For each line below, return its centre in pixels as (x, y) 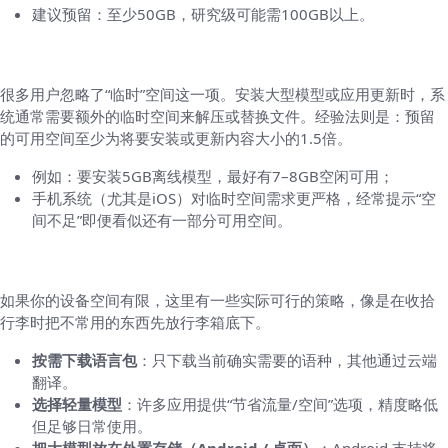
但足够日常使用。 (92, 426)
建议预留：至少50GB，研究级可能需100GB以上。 (203, 14)
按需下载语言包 (84, 360)
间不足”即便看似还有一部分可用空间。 (162, 220)
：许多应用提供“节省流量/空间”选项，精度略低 (280, 404)
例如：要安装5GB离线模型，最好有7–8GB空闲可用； (213, 176)
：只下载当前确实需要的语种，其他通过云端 (287, 360)
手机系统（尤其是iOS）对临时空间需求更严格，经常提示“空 (234, 198)
